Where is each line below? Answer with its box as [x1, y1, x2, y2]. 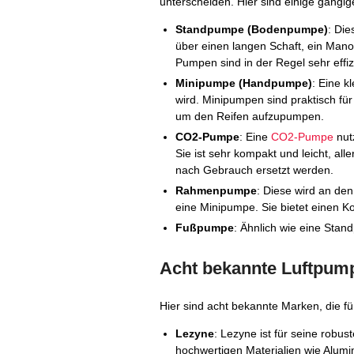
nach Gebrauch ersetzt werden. [175, 164, 333, 176]
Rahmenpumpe [175, 184, 257, 197]
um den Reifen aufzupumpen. [175, 110, 324, 122]
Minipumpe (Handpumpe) [175, 77, 312, 89]
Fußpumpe [175, 221, 234, 234]
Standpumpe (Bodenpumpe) [175, 23, 328, 36]
